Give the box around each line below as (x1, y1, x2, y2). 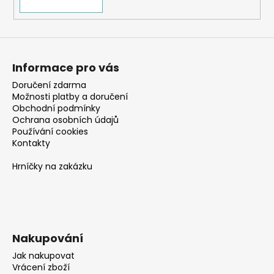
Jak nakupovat (12, 250, 75, 262)
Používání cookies (12, 125, 88, 138)
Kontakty (12, 137, 50, 150)
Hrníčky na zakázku (12, 160, 92, 173)
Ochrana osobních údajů (12, 114, 119, 127)
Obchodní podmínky (12, 102, 100, 115)
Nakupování (12, 231, 83, 246)
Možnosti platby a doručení (12, 91, 128, 103)
